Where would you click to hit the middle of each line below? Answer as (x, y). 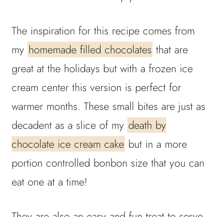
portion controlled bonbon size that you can (108, 163)
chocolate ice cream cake (68, 144)
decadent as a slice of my (70, 125)
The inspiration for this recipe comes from (103, 31)
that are (170, 50)
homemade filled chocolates (90, 50)
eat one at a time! (51, 182)
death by (147, 125)
